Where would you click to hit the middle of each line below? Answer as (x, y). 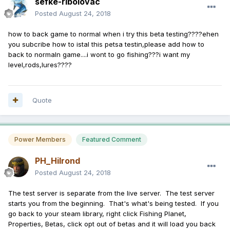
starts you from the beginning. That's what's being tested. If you (113, 203)
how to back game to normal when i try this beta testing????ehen (113, 34)
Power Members (40, 139)
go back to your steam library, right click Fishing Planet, (97, 213)
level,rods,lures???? (40, 64)
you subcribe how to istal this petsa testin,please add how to (106, 44)
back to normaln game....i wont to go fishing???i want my (99, 54)
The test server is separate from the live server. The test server (111, 193)
